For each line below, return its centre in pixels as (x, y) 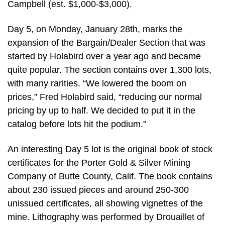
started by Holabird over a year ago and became (104, 56)
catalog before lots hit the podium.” (77, 124)
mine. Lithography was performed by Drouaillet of (106, 217)
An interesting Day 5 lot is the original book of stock (110, 149)
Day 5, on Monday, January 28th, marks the (95, 29)
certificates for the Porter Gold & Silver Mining (99, 162)
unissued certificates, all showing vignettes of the (105, 203)
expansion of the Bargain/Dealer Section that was (106, 43)
